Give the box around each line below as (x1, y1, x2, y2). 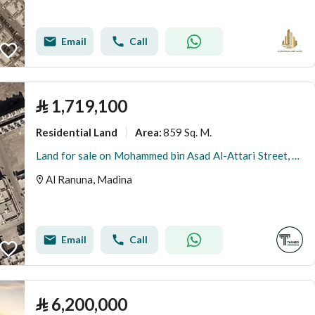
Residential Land (36, 125, 117, 139)
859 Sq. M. (163, 125, 212, 139)
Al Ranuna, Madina (46, 173, 132, 186)
